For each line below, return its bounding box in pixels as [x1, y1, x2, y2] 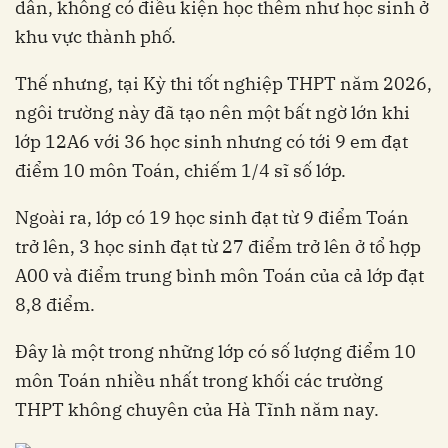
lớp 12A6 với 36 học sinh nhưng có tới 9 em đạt [15, 129, 408, 153]
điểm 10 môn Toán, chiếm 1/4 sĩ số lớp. [15, 158, 346, 182]
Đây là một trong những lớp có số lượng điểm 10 [15, 339, 416, 363]
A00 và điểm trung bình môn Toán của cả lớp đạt [15, 263, 424, 287]
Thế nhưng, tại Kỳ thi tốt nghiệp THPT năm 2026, [15, 71, 432, 95]
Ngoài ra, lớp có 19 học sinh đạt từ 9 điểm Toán [15, 205, 409, 229]
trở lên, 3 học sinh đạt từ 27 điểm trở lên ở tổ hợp [15, 234, 421, 258]
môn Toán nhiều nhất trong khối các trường [15, 368, 383, 392]
